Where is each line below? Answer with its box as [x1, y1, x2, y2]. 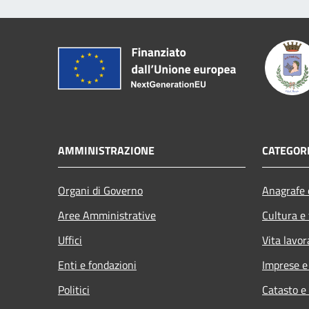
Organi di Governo [58, 181, 143, 199]
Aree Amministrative [58, 206, 156, 223]
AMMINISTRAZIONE [58, 141, 154, 159]
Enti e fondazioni [58, 256, 137, 273]
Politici [58, 281, 90, 298]
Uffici [58, 231, 82, 248]
